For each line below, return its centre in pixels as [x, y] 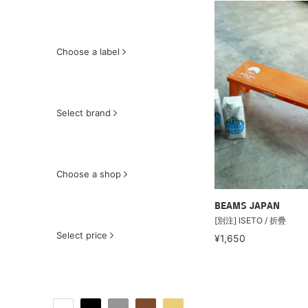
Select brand [84, 113]
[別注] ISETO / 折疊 [250, 220]
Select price [82, 235]
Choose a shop [89, 174]
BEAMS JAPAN [247, 207]
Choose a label [88, 52]
